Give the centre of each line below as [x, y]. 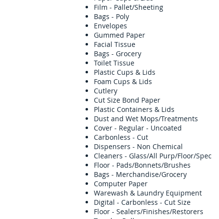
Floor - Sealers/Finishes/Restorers [153, 211]
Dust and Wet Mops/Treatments [150, 119]
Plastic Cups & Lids [143, 72]
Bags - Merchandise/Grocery [152, 174]
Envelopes [110, 26]
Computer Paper [144, 184]
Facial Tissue [116, 44]
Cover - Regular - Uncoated [148, 128]
